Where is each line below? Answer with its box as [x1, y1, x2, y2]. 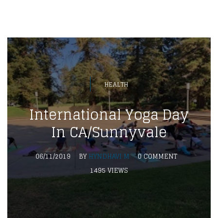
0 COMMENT [137, 151, 177, 162]
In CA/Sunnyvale [51, 120, 167, 145]
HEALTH [104, 79, 128, 90]
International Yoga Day [29, 103, 189, 127]
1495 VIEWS [90, 165, 128, 176]
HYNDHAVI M [88, 151, 129, 162]
